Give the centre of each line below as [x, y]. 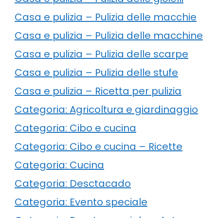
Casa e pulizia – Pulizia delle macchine [109, 35]
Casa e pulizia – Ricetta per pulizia [98, 91]
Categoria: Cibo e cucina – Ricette [99, 146]
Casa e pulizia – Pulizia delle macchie [106, 17]
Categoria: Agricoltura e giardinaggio [106, 109]
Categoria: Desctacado [73, 183]
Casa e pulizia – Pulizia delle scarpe [101, 54]
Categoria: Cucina [59, 165]
